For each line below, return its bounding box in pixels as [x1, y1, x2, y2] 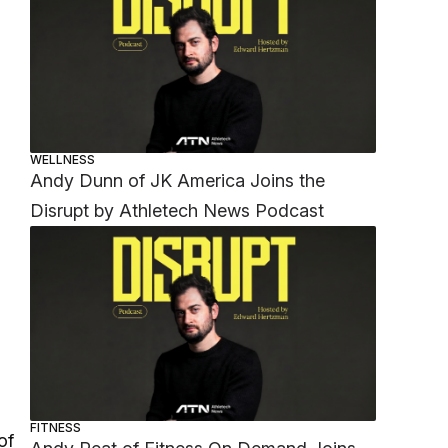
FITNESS [30, 419, 82, 435]
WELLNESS [30, 152, 96, 168]
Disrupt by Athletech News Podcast [30, 200, 325, 222]
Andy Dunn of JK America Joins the [30, 170, 326, 192]
